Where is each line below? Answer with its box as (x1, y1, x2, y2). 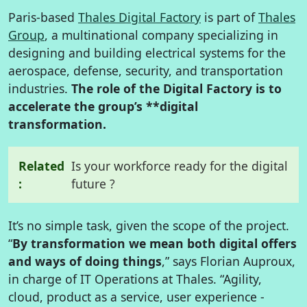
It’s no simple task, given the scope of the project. (8, 217, 289, 234)
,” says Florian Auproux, (162, 253, 295, 269)
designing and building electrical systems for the (8, 45, 286, 61)
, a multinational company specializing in (45, 27, 278, 43)
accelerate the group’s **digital (8, 98, 198, 114)
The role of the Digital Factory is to (71, 80, 282, 97)
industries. (8, 80, 71, 97)
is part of (201, 9, 258, 25)
